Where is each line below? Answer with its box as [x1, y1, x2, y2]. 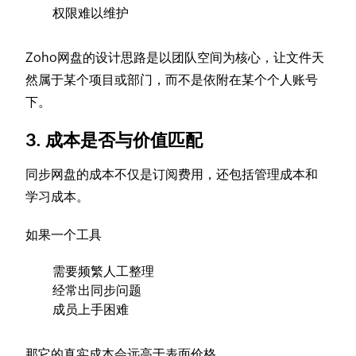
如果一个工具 [25, 227, 103, 243]
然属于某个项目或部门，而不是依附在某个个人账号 [25, 72, 319, 88]
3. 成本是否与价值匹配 [25, 130, 203, 151]
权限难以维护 [52, 6, 130, 21]
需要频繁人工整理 [52, 264, 155, 280]
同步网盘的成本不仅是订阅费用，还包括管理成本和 [25, 167, 319, 183]
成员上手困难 [52, 302, 130, 318]
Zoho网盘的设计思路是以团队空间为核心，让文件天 [25, 50, 325, 66]
